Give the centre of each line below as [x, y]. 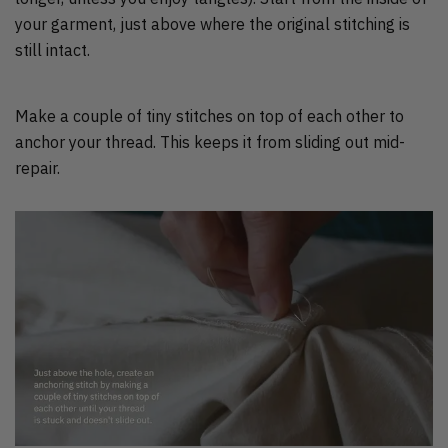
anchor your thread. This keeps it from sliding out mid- [210, 141]
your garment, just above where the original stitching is [212, 23]
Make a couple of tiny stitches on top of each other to [209, 115]
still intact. [52, 49]
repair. [37, 167]
